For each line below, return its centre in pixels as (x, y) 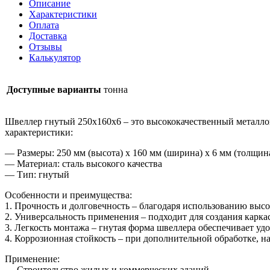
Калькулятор (55, 57)
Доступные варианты (54, 89)
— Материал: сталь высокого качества (83, 163)
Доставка (48, 36)
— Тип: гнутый (37, 174)
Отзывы (46, 46)
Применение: (32, 259)
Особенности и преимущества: (68, 195)
